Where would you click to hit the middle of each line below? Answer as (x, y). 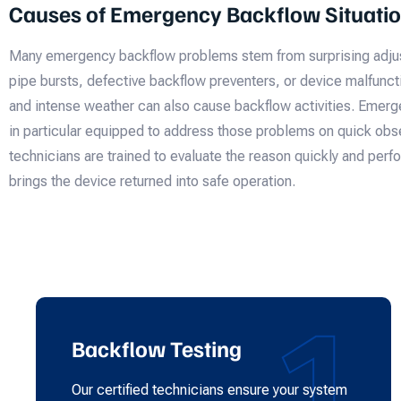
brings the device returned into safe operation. (152, 182)
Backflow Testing (157, 348)
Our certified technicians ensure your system (209, 389)
